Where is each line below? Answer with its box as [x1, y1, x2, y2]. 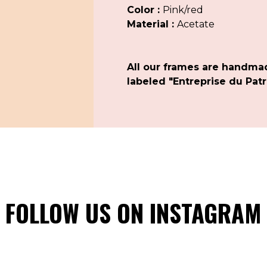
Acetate [176, 18, 215, 30]
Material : [126, 18, 177, 30]
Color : [126, 4, 163, 15]
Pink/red [162, 4, 203, 15]
